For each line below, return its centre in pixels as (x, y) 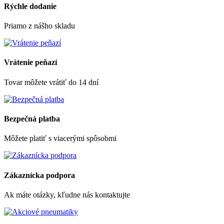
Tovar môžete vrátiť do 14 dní (51, 82)
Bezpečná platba (32, 118)
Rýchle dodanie (30, 6)
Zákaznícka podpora (39, 175)
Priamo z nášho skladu (39, 26)
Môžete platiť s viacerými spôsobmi (60, 138)
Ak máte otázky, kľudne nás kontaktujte (67, 194)
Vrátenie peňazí (30, 62)
